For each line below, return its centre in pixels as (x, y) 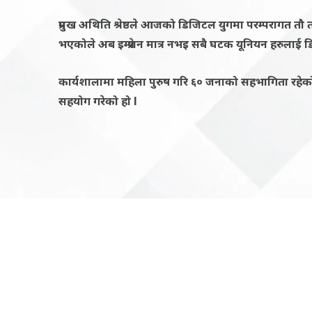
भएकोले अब (88, 44)
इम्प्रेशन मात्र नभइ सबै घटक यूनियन (194, 44)
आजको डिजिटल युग (187, 24)
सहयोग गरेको (90, 101)
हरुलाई (287, 44)
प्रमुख (69, 24)
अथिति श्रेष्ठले (110, 24)
